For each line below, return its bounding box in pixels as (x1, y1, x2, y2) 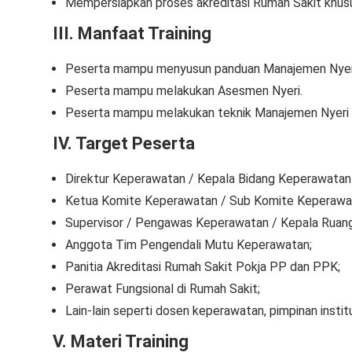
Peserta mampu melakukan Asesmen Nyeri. (65, 83, 302, 98)
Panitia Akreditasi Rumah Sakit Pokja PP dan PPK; (65, 259, 340, 274)
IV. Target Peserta (53, 134, 195, 153)
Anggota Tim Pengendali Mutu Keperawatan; (65, 237, 312, 252)
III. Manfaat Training (53, 24, 211, 43)
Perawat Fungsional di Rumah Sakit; (65, 281, 260, 296)
